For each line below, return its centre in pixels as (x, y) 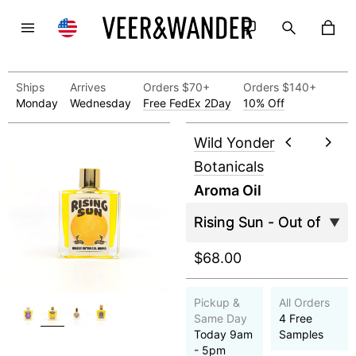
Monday (37, 103)
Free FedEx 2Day (187, 103)
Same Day (221, 318)
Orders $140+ (280, 87)
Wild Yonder (234, 143)
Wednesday (101, 103)
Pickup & (217, 302)
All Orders (304, 302)
